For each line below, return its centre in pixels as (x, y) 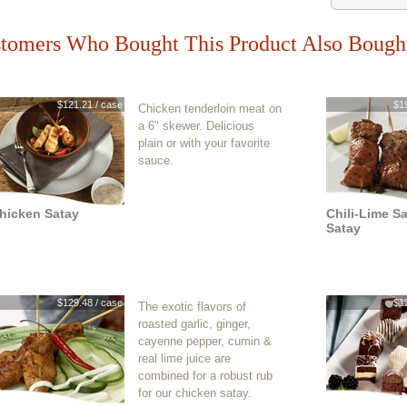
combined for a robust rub (205, 376)
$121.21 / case (90, 104)
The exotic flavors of (192, 307)
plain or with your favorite (204, 143)
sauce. (156, 160)
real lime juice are (184, 358)
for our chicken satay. (195, 393)
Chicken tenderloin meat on (210, 109)
